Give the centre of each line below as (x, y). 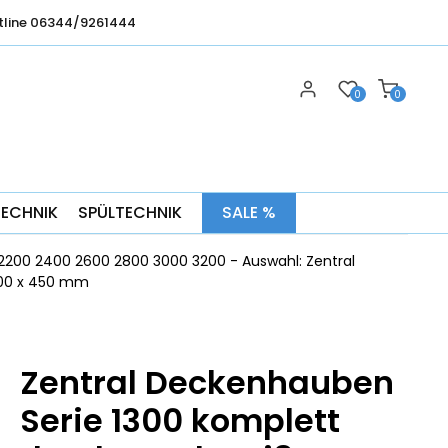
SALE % (248, 212)
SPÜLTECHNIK (129, 212)
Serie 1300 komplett (180, 421)
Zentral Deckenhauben (207, 383)
